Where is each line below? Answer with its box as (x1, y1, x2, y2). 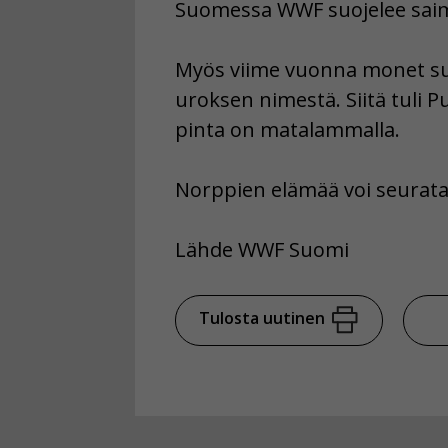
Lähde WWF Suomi (174, 236, 349, 264)
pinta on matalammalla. (174, 116, 400, 144)
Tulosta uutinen (199, 307, 325, 330)
